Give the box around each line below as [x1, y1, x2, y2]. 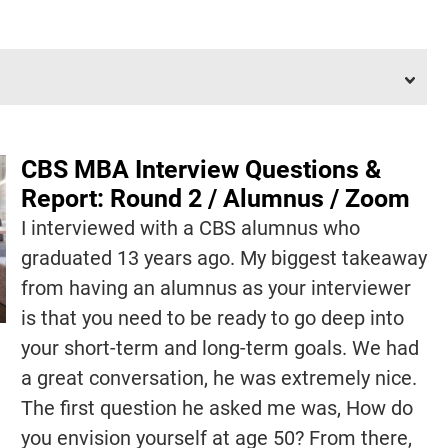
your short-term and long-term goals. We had [20, 335, 419, 360]
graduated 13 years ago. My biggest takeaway [20, 245, 427, 270]
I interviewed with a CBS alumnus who [20, 215, 360, 240]
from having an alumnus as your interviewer [20, 275, 411, 300]
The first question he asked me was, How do [20, 395, 413, 420]
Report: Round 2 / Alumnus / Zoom [20, 183, 410, 213]
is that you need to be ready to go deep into [20, 305, 404, 330]
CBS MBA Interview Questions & [20, 154, 381, 184]
